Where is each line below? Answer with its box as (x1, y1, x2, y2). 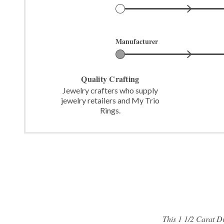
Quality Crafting (81, 72, 139, 84)
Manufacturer (115, 35, 159, 46)
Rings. (99, 105, 120, 115)
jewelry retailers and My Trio (60, 95, 159, 105)
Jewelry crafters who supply (62, 85, 158, 95)
